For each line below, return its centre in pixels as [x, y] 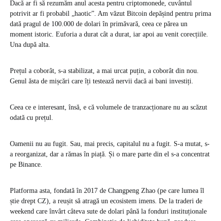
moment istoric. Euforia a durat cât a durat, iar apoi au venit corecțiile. [109, 35]
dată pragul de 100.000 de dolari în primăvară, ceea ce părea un [99, 24]
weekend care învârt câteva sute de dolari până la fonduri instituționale [108, 212]
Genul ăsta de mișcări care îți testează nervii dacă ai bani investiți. [102, 81]
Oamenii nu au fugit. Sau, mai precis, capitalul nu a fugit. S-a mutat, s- [110, 144]
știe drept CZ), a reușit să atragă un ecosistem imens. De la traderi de [106, 201]
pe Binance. [26, 165]
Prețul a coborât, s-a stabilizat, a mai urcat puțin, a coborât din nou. [104, 71]
